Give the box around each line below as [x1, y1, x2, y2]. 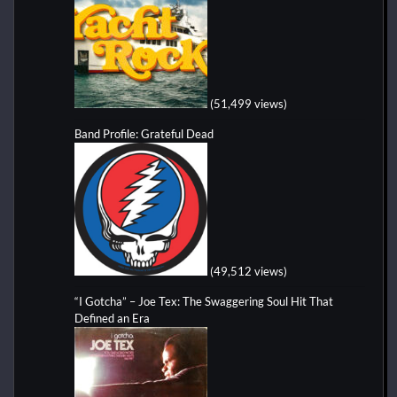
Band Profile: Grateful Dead [74, 126, 214, 141]
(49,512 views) [210, 263, 287, 278]
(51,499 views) [210, 96, 287, 111]
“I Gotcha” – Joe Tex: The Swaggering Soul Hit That [74, 293, 333, 308]
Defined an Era [74, 310, 150, 325]
